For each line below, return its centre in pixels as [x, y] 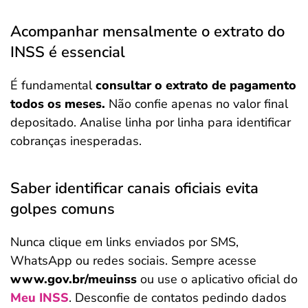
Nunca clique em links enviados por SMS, [124, 242]
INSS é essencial [68, 52]
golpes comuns [63, 209]
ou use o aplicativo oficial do [217, 279]
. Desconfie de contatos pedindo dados [178, 297]
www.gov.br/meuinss [74, 279]
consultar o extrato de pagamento [196, 85]
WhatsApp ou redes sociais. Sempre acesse [133, 260]
